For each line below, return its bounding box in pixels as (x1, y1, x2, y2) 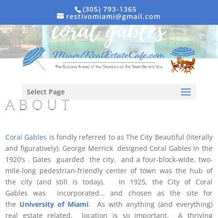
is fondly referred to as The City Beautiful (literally (47, 132, 213, 142)
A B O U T (5, 94, 70, 115)
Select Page (26, 87, 65, 97)
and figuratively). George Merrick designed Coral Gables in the (5, 144, 213, 153)
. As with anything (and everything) (89, 200, 213, 209)
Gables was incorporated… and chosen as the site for (5, 188, 213, 198)
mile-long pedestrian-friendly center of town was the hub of (5, 166, 213, 176)
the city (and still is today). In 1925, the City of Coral (5, 177, 213, 187)
